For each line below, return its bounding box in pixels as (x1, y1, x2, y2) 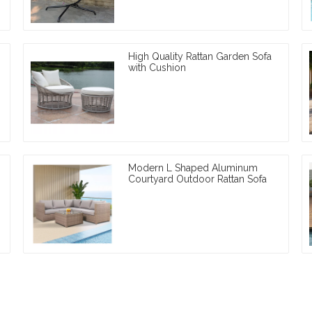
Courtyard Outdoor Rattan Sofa (128, 173, 267, 185)
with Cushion (128, 61, 187, 73)
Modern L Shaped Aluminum (128, 162, 258, 173)
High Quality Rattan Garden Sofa (128, 50, 272, 62)
